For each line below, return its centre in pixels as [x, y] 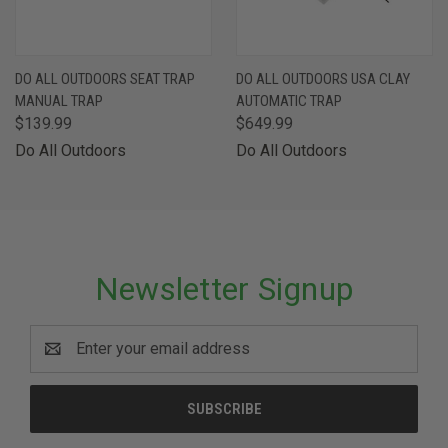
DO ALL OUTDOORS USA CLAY [323, 78]
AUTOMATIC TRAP [289, 100]
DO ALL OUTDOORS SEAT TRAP [105, 78]
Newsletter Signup [224, 288]
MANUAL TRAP [59, 100]
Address [60, 360]
